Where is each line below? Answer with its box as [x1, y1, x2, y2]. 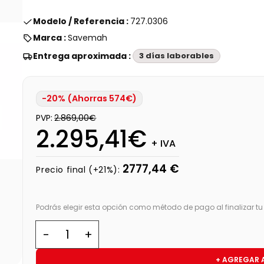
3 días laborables [139, 50, 214, 61]
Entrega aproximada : [33, 49, 133, 62]
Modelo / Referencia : [33, 15, 131, 27]
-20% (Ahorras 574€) [42, 93, 137, 105]
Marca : [33, 32, 68, 44]
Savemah [68, 32, 108, 44]
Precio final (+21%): [36, 163, 120, 176]
